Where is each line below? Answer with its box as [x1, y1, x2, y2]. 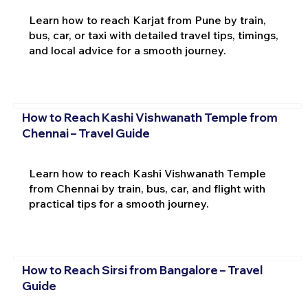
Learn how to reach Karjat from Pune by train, [28, 13, 266, 27]
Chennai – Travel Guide [21, 125, 150, 140]
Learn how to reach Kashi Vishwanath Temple [28, 166, 266, 180]
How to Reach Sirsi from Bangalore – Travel [21, 263, 263, 278]
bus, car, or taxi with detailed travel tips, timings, [28, 28, 278, 43]
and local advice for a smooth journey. [28, 43, 226, 58]
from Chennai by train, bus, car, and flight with [28, 181, 265, 195]
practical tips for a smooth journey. [28, 196, 209, 210]
